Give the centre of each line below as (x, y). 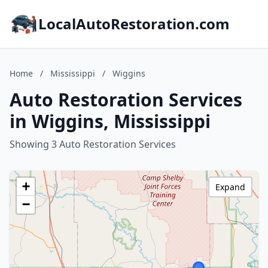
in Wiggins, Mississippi (110, 121)
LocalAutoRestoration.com (134, 24)
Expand (230, 187)
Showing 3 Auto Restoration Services (93, 144)
